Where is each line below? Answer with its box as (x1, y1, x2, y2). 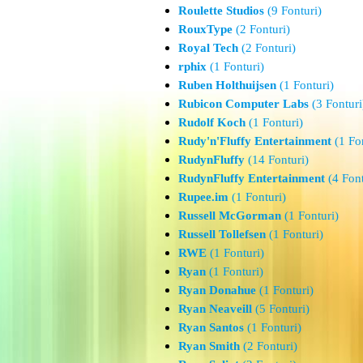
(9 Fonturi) (264, 3, 322, 17)
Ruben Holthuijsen (178, 78, 276, 92)
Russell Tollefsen (178, 227, 266, 241)
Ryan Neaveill (178, 301, 252, 315)
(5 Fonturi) (252, 301, 310, 315)
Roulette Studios (178, 3, 264, 17)
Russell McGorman (178, 208, 281, 222)
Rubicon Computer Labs (178, 96, 309, 110)
